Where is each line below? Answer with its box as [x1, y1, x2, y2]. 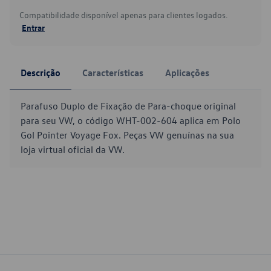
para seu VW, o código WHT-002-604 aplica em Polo [21, 114, 241, 126]
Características [82, 67, 143, 79]
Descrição [21, 67, 60, 79]
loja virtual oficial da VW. [21, 143, 125, 155]
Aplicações [165, 67, 209, 79]
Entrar [22, 22, 45, 33]
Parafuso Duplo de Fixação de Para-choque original [21, 100, 236, 112]
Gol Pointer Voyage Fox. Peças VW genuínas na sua [21, 129, 234, 141]
